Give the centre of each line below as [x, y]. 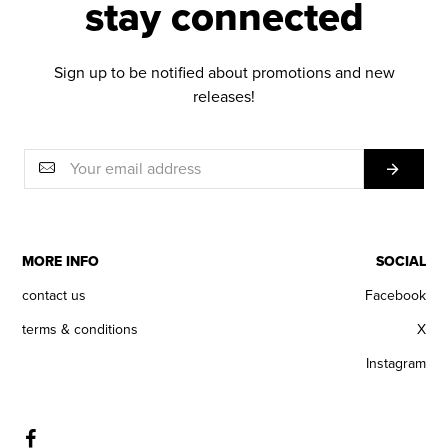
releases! [224, 97]
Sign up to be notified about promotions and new [224, 73]
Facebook [395, 296]
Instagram [395, 364]
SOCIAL [400, 262]
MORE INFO [61, 262]
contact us [54, 296]
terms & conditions [80, 330]
